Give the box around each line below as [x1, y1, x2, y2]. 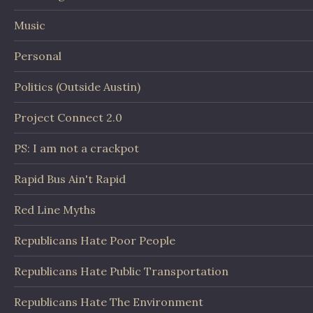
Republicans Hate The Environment [14, 295, 203, 310]
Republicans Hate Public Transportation [14, 264, 228, 279]
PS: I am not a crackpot [14, 141, 139, 156]
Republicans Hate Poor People [14, 233, 175, 248]
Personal [14, 49, 61, 64]
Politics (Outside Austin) [14, 80, 140, 94]
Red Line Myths [14, 203, 96, 217]
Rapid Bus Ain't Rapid [14, 172, 126, 187]
